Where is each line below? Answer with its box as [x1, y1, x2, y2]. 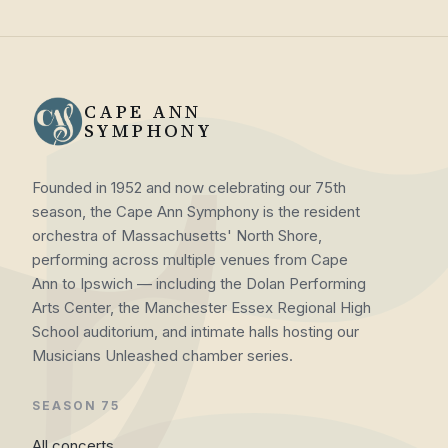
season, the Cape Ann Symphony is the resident [32, 202, 360, 222]
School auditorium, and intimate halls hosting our [32, 322, 359, 342]
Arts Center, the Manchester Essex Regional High [32, 298, 371, 318]
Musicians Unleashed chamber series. [32, 346, 293, 366]
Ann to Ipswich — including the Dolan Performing [32, 274, 366, 294]
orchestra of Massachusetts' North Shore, [32, 226, 322, 246]
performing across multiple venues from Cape [32, 250, 348, 270]
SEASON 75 [32, 398, 121, 414]
